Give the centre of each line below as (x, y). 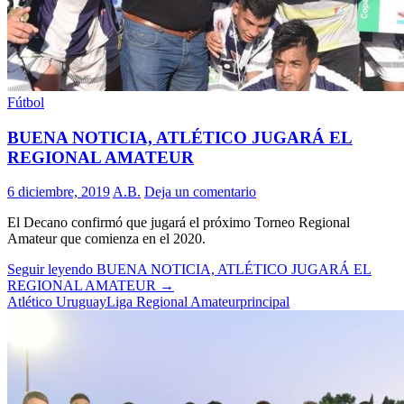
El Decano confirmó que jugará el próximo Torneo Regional (179, 223)
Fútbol (26, 102)
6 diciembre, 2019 (59, 192)
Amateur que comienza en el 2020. (106, 239)
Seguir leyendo (52, 270)
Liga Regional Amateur (173, 302)
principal (265, 302)
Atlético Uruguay (57, 302)
